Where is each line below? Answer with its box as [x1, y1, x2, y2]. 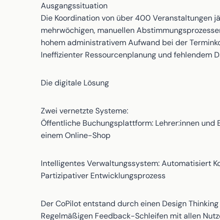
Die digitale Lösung [41, 78, 109, 88]
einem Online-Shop [41, 130, 110, 140]
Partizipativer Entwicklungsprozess [41, 170, 165, 181]
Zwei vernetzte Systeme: [41, 106, 128, 116]
